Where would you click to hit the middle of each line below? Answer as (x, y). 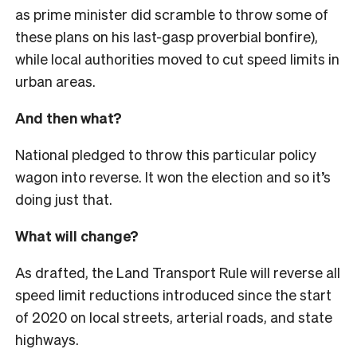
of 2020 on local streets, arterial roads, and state (174, 316)
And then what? (69, 117)
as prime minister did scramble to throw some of (172, 14)
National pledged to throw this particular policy (166, 154)
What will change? (77, 235)
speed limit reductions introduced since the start (173, 294)
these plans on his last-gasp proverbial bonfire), (167, 36)
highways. (49, 339)
